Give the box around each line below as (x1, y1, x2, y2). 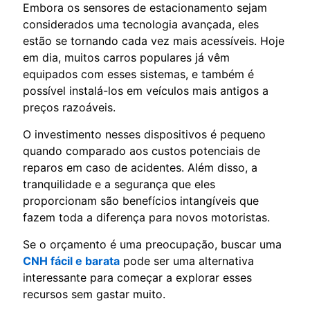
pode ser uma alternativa (120, 254, 254, 268)
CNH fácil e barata (23, 254, 120, 268)
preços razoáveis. (23, 100, 116, 115)
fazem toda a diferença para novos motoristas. (23, 210, 270, 225)
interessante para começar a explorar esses (23, 271, 252, 285)
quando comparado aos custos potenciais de (23, 144, 260, 158)
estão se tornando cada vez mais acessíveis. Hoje (23, 34, 284, 48)
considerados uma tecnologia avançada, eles (23, 17, 259, 32)
